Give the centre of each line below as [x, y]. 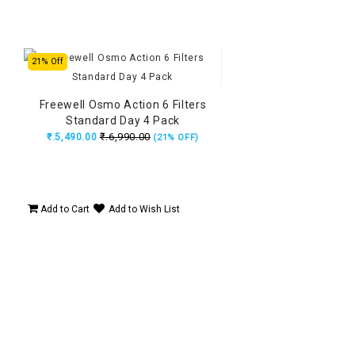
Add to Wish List [144, 209]
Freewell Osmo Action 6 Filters [123, 105]
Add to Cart [64, 209]
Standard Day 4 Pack [123, 121]
